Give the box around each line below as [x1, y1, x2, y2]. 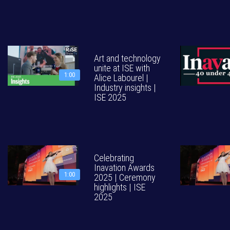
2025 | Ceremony [94, 172, 156, 183]
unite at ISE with [94, 63, 150, 73]
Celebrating [94, 152, 134, 163]
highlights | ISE [94, 182, 145, 193]
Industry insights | [94, 82, 156, 93]
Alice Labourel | [94, 72, 148, 83]
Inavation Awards [94, 162, 155, 173]
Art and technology [94, 53, 161, 64]
